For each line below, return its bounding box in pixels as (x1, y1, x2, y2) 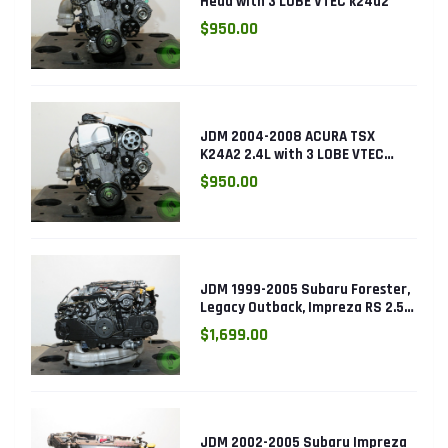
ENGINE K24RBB (200, 162, 300, 182)
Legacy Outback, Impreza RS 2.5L (200, 297, 412, 317)
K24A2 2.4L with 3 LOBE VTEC (200, 144, 385, 164)
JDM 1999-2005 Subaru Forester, (200, 279, 411, 299)
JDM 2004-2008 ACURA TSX (200, 126, 376, 146)
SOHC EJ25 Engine (200, 315, 317, 335)
